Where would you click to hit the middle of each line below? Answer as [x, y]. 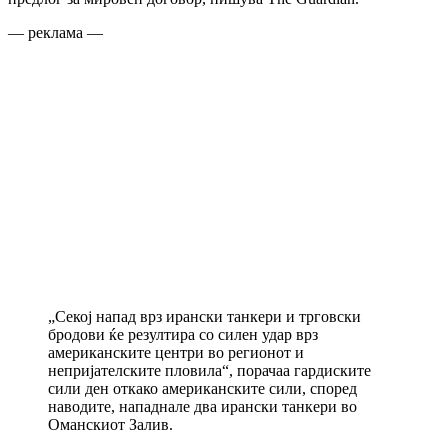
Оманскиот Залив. [110, 424]
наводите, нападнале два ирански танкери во [202, 406]
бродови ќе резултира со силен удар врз [183, 334]
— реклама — [55, 32]
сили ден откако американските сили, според [202, 388]
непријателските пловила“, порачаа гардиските [209, 370]
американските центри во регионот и [176, 352]
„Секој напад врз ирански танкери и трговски [204, 316]
